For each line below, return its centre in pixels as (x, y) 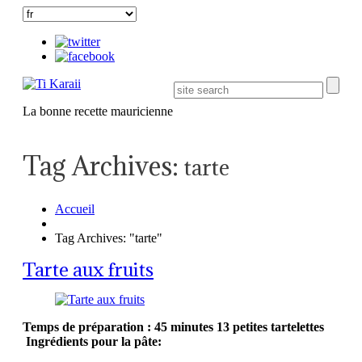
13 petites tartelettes (270, 327)
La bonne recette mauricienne (98, 111)
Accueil (75, 208)
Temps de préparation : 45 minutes (118, 327)
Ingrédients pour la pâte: (92, 342)
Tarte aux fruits (88, 269)
